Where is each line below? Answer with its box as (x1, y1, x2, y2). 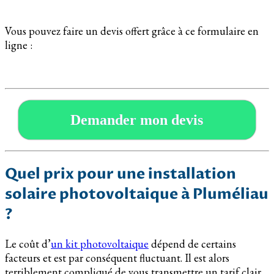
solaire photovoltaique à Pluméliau (5, 183, 268, 204)
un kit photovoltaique (51, 236, 149, 251)
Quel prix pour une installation (5, 163, 236, 184)
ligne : (5, 37, 32, 52)
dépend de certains (149, 236, 236, 251)
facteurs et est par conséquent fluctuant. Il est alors (5, 250, 229, 265)
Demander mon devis (70, 111, 204, 128)
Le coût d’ (5, 236, 51, 251)
